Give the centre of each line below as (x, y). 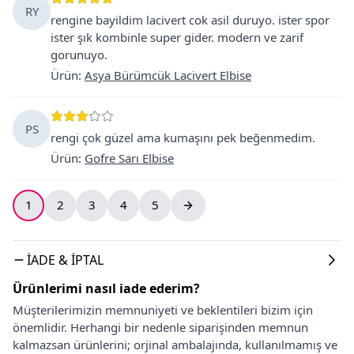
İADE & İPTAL (65, 260)
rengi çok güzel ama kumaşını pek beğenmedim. (183, 137)
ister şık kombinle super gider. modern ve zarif (177, 37)
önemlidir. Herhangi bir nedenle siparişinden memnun (160, 327)
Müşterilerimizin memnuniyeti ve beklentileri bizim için (163, 309)
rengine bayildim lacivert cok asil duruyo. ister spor (190, 19)
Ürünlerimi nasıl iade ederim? (106, 288)
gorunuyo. (79, 54)
